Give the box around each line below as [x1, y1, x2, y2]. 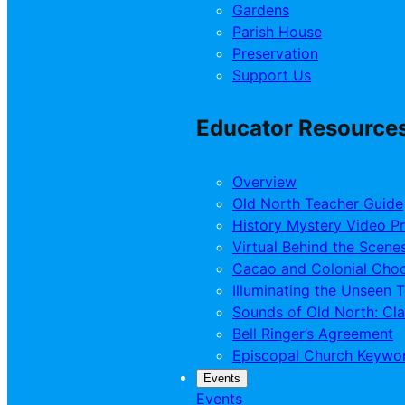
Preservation [232, 43, 318, 62]
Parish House [232, 22, 322, 41]
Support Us [232, 65, 311, 84]
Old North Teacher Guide [232, 194, 403, 213]
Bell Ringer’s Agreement [232, 325, 393, 344]
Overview [232, 173, 297, 192]
